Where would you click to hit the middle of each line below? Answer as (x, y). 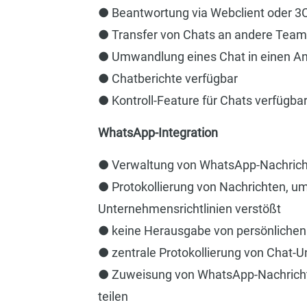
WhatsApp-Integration (158, 132)
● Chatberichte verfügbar (168, 78)
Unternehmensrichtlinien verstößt (189, 208)
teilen (113, 296)
